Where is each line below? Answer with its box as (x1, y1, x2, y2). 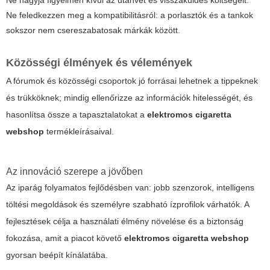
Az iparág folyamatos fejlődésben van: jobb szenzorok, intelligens (6, 183, 254, 193)
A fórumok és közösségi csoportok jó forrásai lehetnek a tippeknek (6, 76, 258, 86)
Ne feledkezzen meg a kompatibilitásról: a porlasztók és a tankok (6, 10, 253, 20)
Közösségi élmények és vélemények (6, 57, 192, 69)
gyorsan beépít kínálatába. (6, 250, 108, 260)
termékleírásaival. (44, 127, 114, 137)
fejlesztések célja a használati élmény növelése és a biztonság (6, 216, 243, 227)
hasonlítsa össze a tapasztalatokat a (6, 110, 147, 120)
